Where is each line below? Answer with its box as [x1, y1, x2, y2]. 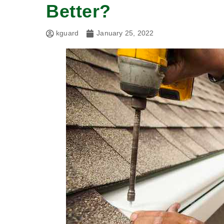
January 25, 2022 [96, 29, 154, 37]
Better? [46, 1, 111, 22]
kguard [56, 29, 79, 37]
